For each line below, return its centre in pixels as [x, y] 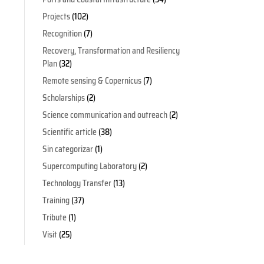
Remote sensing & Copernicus [92, 81]
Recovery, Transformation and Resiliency [111, 51]
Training [56, 201]
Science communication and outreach [105, 115]
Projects [56, 17]
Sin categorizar [67, 149]
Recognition [62, 34]
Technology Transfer [77, 184]
